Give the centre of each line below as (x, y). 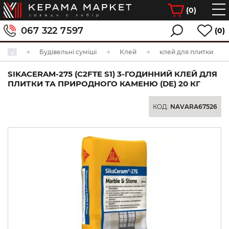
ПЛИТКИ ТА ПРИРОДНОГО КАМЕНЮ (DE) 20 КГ (104, 84)
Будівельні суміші (68, 52)
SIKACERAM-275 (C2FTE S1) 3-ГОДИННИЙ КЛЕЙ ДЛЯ (112, 74)
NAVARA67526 (194, 107)
